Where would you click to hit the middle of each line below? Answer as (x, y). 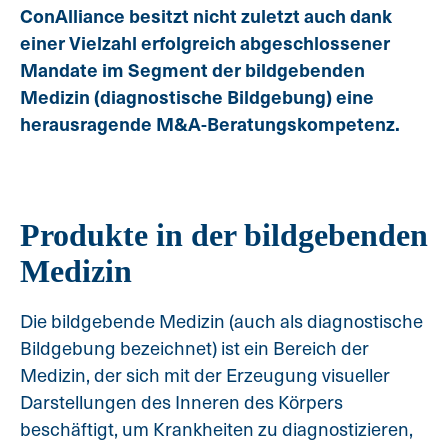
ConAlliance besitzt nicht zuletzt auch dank (206, 15)
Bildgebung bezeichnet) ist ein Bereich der (194, 348)
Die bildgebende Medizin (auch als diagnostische (221, 321)
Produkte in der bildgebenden (224, 235)
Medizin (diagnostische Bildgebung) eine (197, 96)
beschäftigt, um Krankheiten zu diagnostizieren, (216, 429)
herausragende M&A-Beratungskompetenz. (210, 123)
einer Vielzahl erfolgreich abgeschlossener (205, 42)
